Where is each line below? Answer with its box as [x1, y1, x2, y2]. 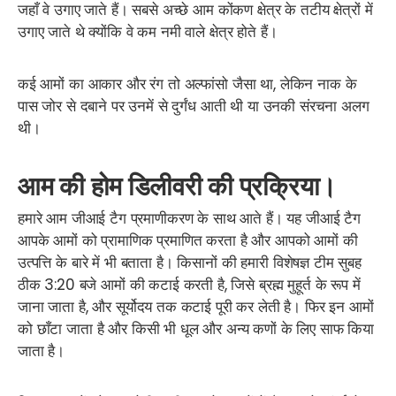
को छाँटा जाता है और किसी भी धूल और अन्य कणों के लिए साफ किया [18, 317, 375, 339]
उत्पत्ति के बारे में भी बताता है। [18, 251, 173, 273]
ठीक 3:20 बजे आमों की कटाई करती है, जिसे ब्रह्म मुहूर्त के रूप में [18, 273, 361, 295]
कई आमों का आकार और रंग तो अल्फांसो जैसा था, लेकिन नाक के [18, 73, 357, 95]
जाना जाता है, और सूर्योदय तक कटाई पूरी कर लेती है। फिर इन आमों [18, 295, 374, 317]
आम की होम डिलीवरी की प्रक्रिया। [18, 171, 338, 202]
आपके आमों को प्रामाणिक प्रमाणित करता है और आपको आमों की [18, 229, 358, 251]
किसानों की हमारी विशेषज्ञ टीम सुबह [172, 251, 362, 273]
